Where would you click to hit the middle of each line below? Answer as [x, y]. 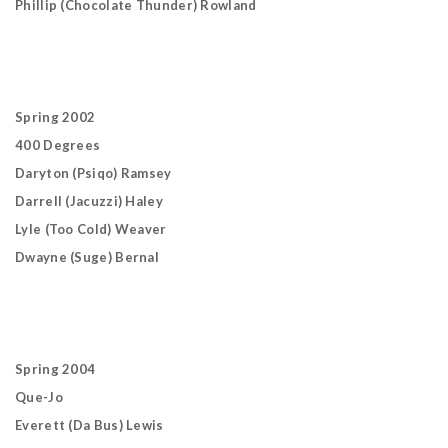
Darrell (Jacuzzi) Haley [89, 201]
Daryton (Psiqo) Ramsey [93, 173]
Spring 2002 [55, 117]
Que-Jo [39, 397]
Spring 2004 [55, 369]
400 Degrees [58, 145]
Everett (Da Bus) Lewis [89, 425]
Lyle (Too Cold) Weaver [91, 229]
